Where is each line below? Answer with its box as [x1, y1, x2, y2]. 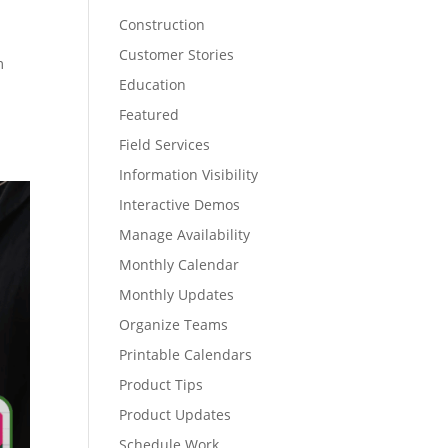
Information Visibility [119, 165, 259, 184]
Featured [119, 105, 180, 124]
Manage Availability [119, 225, 251, 244]
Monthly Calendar [119, 255, 240, 274]
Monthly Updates [119, 285, 235, 304]
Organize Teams [119, 315, 229, 334]
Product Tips [119, 375, 204, 394]
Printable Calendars [119, 345, 253, 364]
